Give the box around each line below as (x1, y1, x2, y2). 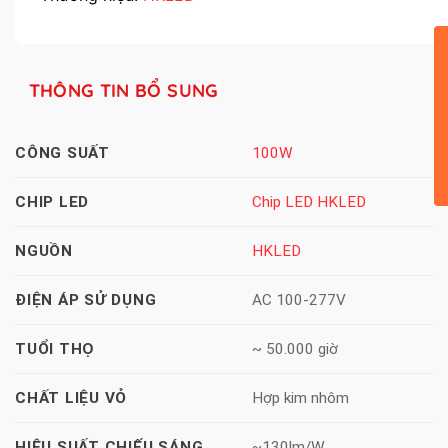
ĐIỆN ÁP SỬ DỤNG (15, 291, 157, 310)
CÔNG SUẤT (15, 144, 110, 163)
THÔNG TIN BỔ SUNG (28, 79, 219, 103)
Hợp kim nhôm (251, 389, 349, 408)
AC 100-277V (251, 291, 346, 310)
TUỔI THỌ (15, 340, 96, 359)
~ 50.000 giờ (251, 340, 338, 359)
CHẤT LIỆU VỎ (15, 389, 128, 408)
